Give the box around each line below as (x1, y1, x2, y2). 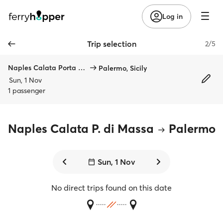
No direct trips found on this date (51, 183, 172, 193)
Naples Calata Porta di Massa (78, 63, 85, 72)
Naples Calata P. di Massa (7, 121, 154, 136)
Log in (162, 11, 183, 21)
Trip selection (87, 39, 136, 49)
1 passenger (8, 86, 45, 95)
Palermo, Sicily (99, 63, 147, 73)
